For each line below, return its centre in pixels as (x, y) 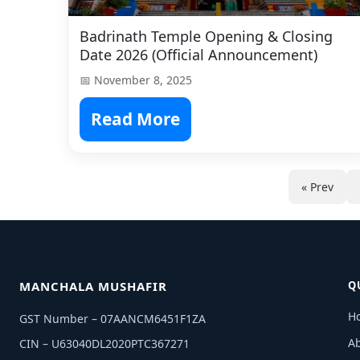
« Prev (317, 186)
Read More (135, 119)
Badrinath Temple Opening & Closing (206, 36)
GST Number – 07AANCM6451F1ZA (112, 318)
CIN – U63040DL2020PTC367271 (104, 343)
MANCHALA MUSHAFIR (93, 286)
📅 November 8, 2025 (136, 80)
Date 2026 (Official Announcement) (198, 54)
